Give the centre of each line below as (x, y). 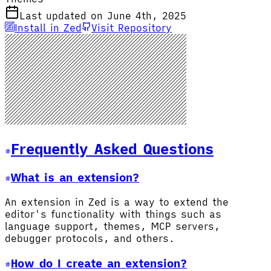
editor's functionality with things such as (113, 214)
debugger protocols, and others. (90, 239)
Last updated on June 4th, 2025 (103, 15)
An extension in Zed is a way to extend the (117, 202)
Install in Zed (48, 28)
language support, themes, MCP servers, (113, 227)
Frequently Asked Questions (112, 149)
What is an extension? (75, 178)
